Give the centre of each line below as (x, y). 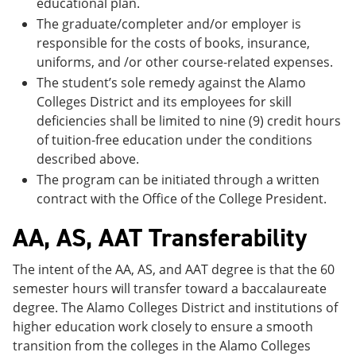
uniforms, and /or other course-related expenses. (185, 62)
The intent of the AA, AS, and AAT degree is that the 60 (174, 269)
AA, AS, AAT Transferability (160, 237)
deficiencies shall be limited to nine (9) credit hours (189, 120)
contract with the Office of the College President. (182, 198)
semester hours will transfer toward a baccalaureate (170, 288)
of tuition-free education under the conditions (174, 139)
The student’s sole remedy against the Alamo (171, 82)
